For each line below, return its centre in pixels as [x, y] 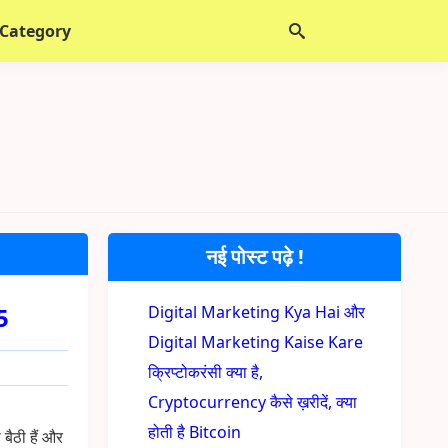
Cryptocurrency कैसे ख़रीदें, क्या [253, 402]
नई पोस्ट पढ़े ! [254, 256]
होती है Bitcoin [195, 432]
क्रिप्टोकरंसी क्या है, [206, 372]
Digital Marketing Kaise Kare [256, 342]
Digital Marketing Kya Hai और [257, 312]
